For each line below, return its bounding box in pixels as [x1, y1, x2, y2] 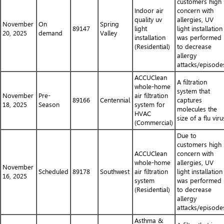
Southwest [100, 168, 129, 175]
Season [38, 101, 59, 108]
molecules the [177, 105, 217, 113]
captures [177, 96, 202, 104]
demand [38, 29, 62, 37]
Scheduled [38, 168, 68, 175]
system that [177, 87, 210, 95]
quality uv [134, 16, 162, 23]
